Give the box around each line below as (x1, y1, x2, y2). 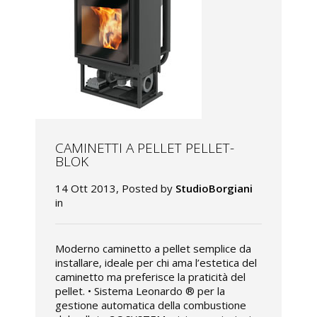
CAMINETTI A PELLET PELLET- (55, 139, 234, 158)
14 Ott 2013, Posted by (55, 181, 175, 196)
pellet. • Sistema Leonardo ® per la (55, 284, 225, 299)
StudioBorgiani (175, 181, 253, 196)
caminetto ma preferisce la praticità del (55, 270, 246, 284)
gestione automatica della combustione (55, 298, 246, 313)
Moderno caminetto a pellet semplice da (55, 241, 251, 256)
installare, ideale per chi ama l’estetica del (55, 255, 257, 270)
